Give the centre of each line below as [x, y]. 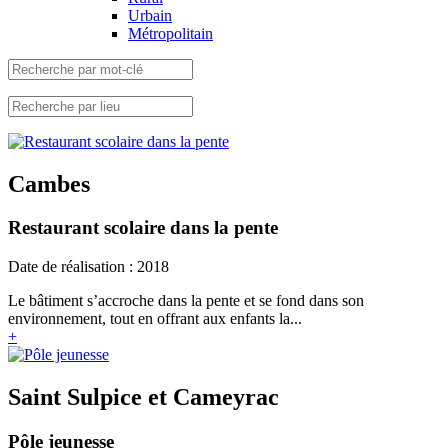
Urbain [150, 15]
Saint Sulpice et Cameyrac [143, 397]
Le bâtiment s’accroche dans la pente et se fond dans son [186, 301]
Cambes [49, 183]
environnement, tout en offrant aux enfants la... [155, 319]
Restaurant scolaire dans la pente [143, 228]
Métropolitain [170, 33]
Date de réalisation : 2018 [88, 267]
